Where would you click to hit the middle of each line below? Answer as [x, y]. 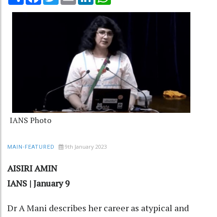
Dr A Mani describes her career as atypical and [98, 208]
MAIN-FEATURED [31, 147]
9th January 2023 [86, 147]
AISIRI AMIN [32, 168]
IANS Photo [31, 120]
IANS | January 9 [39, 183]
